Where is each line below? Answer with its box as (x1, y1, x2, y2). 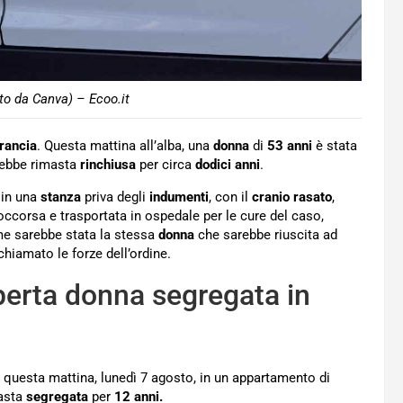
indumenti (149, 189, 209, 206)
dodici (195, 157, 231, 174)
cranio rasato (252, 189, 332, 206)
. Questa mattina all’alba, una (37, 138, 213, 155)
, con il (209, 189, 252, 206)
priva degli (81, 189, 149, 206)
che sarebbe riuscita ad (194, 227, 337, 244)
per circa (136, 157, 195, 174)
